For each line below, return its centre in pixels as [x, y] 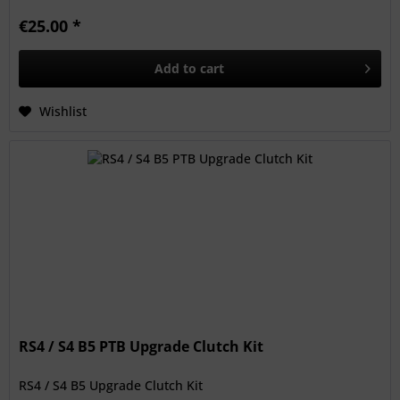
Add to [176, 69]
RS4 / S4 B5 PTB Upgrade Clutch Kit [142, 346]
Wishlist [63, 112]
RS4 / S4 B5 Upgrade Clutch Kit [111, 385]
